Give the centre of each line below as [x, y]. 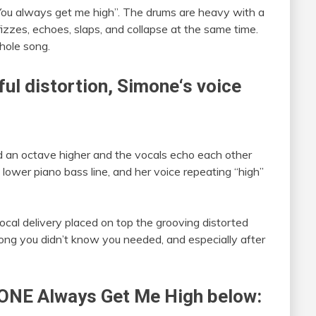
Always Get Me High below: [147, 296]
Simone [148, 86]
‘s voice [210, 86]
